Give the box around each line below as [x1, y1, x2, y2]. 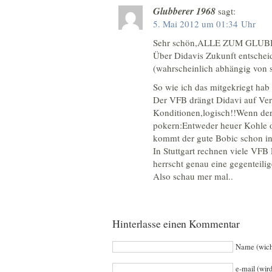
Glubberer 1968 [153, 4, 216, 18]
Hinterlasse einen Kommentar [112, 216, 240, 231]
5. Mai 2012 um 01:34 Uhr [153, 17, 256, 30]
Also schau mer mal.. [153, 169, 233, 182]
